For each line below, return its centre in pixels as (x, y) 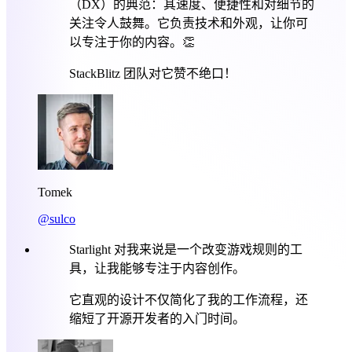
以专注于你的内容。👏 (132, 42)
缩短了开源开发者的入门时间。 (157, 318)
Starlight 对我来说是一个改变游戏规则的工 (186, 249)
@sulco (57, 218)
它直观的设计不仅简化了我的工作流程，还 (189, 299)
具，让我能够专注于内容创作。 (157, 268)
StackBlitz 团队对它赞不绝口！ (153, 73)
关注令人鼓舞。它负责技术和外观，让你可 (189, 23)
